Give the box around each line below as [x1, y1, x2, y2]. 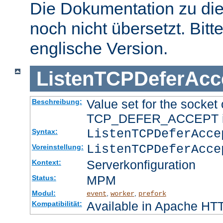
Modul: [31, 189, 56, 198]
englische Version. [30, 38, 168, 58]
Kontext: [31, 158, 61, 167]
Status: [31, 174, 56, 182]
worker [110, 190, 134, 198]
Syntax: [31, 127, 58, 136]
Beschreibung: [31, 98, 82, 106]
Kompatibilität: [31, 200, 82, 208]
